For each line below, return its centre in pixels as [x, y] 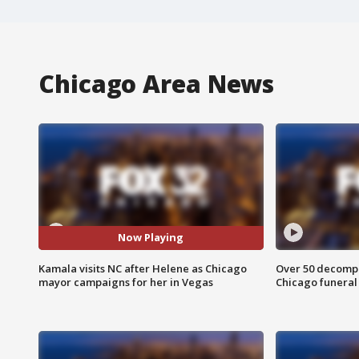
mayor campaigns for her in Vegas [126, 282]
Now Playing [151, 238]
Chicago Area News [157, 83]
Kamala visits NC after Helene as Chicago [143, 268]
